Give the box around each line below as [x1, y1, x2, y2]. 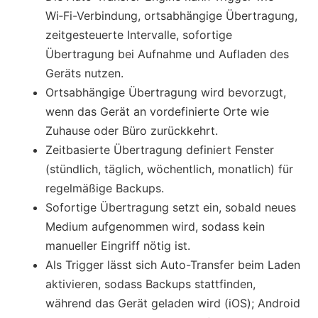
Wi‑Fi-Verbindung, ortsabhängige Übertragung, [45, 8, 297, 23]
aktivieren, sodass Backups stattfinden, [45, 276, 256, 291]
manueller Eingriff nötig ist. [45, 238, 190, 253]
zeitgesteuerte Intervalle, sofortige [45, 27, 232, 42]
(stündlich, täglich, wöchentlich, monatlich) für [45, 161, 293, 176]
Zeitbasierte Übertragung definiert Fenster [45, 142, 274, 157]
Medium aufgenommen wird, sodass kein [45, 219, 265, 234]
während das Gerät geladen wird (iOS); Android [45, 295, 300, 310]
